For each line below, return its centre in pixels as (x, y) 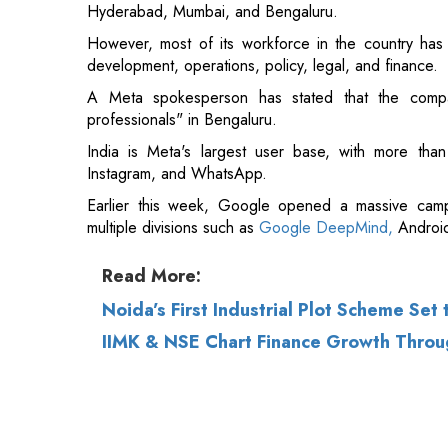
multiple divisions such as (173, 227)
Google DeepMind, (326, 227)
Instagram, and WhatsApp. (177, 173)
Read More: (151, 275)
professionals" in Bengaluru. (182, 119)
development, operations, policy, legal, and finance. (262, 65)
